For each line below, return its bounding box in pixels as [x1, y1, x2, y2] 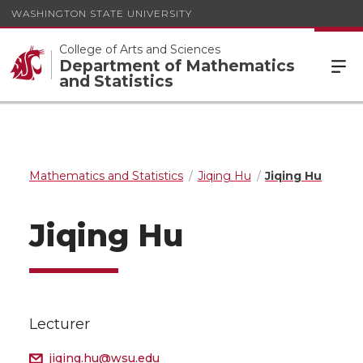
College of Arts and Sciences [59, 41, 220, 57]
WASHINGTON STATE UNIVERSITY [11, 6, 192, 19]
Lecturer [29, 315, 90, 333]
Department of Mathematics [59, 55, 295, 75]
